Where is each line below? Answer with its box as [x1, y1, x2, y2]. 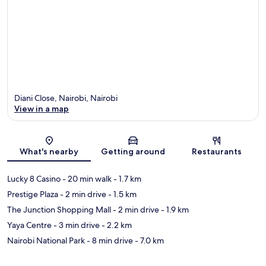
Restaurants [192, 146, 242, 157]
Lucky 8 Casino [7, 173, 61, 185]
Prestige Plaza [7, 189, 58, 200]
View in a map [14, 103, 69, 115]
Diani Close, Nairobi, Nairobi [14, 93, 118, 104]
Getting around [100, 146, 165, 157]
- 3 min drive [52, 220, 100, 231]
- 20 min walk [61, 173, 112, 185]
